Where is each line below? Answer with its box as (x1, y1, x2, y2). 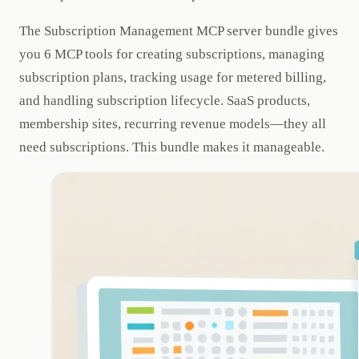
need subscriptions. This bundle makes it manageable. (19, 139, 325, 155)
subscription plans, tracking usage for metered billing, (19, 69, 326, 85)
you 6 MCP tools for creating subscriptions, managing (19, 46, 325, 62)
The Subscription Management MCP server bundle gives (19, 22, 338, 38)
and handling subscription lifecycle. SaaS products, (19, 92, 310, 108)
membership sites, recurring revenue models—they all (19, 115, 326, 131)
